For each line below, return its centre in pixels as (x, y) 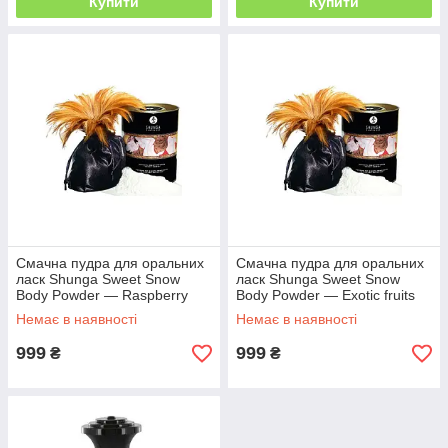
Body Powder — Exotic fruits (325, 295)
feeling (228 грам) (73, 311)
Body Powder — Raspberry (102, 295)
